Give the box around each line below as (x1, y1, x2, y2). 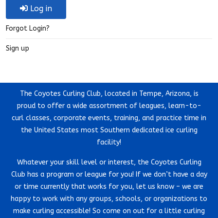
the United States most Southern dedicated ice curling (20, 126, 198, 134)
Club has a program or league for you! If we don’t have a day (11, 170, 207, 179)
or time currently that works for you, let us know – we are (15, 182, 203, 191)
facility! (97, 138, 121, 146)
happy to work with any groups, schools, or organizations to (11, 194, 207, 203)
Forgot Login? (6, 24, 50, 33)
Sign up (6, 44, 29, 53)
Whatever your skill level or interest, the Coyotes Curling (17, 158, 201, 166)
